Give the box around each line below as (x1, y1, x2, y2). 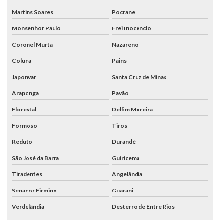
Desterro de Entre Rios (111, 202, 175, 210)
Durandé (111, 137, 136, 145)
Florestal (12, 105, 36, 113)
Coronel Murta (12, 40, 53, 48)
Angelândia (111, 170, 142, 178)
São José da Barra (12, 154, 59, 162)
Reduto (12, 137, 32, 145)
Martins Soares (12, 8, 53, 16)
